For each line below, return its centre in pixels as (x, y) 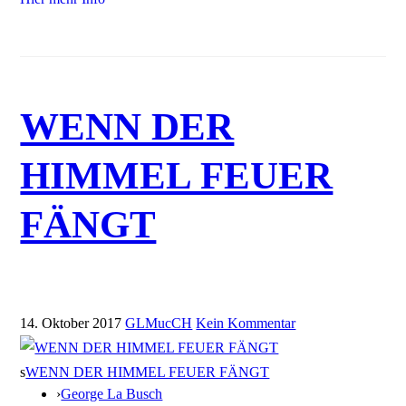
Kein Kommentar (246, 324)
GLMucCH (159, 324)
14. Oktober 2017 (71, 324)
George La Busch (112, 394)
